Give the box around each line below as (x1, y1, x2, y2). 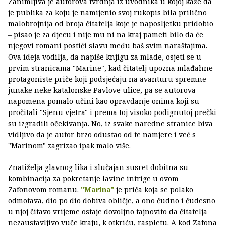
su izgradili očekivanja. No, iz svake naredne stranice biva (8, 118, 213, 128)
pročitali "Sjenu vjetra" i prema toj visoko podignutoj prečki (8, 107, 216, 117)
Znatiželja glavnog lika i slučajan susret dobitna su (8, 162, 188, 172)
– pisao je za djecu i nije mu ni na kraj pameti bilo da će (8, 29, 203, 39)
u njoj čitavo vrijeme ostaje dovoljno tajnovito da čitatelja (8, 206, 207, 216)
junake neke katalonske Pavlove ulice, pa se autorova (8, 85, 196, 95)
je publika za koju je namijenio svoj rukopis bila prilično (8, 7, 207, 17)
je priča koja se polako (114, 184, 193, 194)
